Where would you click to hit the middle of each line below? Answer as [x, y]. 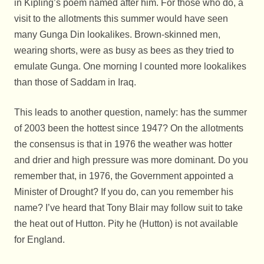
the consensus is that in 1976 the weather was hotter [123, 144]
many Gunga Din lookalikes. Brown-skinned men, [117, 35]
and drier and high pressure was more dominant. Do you [131, 160]
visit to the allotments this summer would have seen [121, 19]
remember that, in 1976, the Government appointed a [124, 176]
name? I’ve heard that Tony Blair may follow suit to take [128, 208]
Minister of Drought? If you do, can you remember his [124, 192]
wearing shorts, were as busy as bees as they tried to [124, 51]
